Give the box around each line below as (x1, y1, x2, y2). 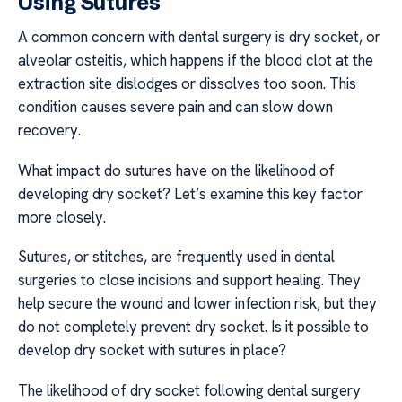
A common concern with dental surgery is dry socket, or (18, 27, 380, 48)
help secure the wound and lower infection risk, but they (18, 293, 377, 314)
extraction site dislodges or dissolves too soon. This (18, 74, 356, 94)
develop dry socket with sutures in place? (18, 340, 286, 361)
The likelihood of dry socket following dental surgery (18, 380, 361, 400)
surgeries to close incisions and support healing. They (18, 270, 361, 291)
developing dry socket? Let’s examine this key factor (18, 183, 363, 204)
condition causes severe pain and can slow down (18, 97, 333, 118)
